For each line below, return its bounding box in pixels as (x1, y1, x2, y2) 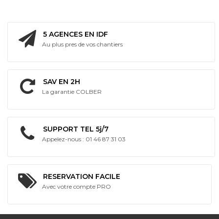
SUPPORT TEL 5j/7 (43, 125, 109, 134)
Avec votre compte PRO (42, 183, 111, 191)
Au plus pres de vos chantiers (42, 41, 123, 48)
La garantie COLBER (42, 88, 102, 96)
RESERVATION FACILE (43, 172, 120, 181)
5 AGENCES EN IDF (43, 30, 108, 39)
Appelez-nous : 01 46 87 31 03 (42, 135, 126, 143)
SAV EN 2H (43, 77, 80, 87)
